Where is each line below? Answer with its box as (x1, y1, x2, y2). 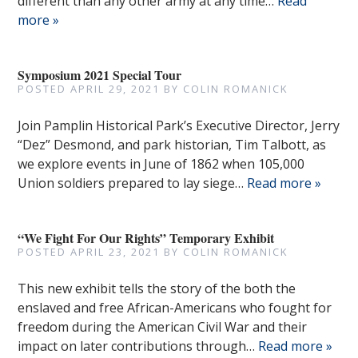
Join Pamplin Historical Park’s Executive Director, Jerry (18, 117, 340, 134)
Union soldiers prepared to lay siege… (18, 174, 248, 192)
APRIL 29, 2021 (70, 82, 161, 96)
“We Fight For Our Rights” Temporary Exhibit (18, 229, 275, 247)
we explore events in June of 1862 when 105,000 (18, 155, 305, 173)
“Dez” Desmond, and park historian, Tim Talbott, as (18, 136, 327, 153)
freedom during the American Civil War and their (18, 318, 308, 336)
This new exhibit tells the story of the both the (18, 280, 296, 297)
